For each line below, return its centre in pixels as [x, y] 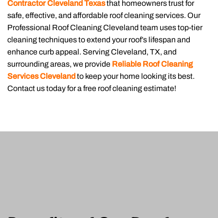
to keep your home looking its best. [135, 76]
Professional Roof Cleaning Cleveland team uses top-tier [105, 27]
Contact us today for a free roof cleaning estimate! [92, 88]
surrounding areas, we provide [60, 64]
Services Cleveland [41, 76]
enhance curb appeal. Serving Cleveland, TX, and [92, 52]
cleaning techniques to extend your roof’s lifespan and [99, 40]
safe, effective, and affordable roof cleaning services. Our [104, 15]
